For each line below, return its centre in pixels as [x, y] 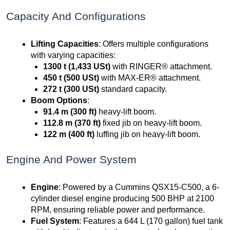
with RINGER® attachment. [161, 67]
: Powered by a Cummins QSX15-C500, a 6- [139, 187]
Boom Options [59, 101]
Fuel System [55, 221]
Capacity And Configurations [76, 16]
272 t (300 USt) [71, 89]
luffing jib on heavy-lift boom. [147, 135]
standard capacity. [133, 89]
